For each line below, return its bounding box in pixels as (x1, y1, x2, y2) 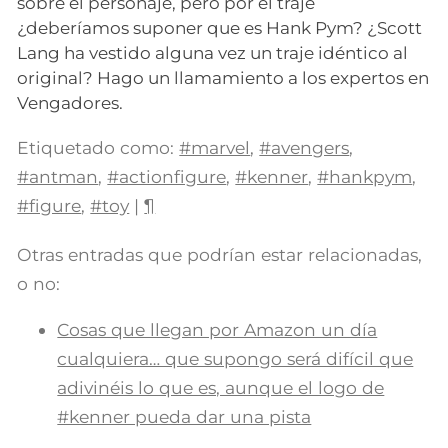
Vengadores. (17, 93, 124, 114)
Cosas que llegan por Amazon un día (57, 319, 378, 341)
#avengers (259, 137, 350, 159)
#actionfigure (107, 166, 227, 188)
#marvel (179, 137, 251, 159)
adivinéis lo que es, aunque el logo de (57, 377, 385, 399)
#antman (17, 166, 99, 188)
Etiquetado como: (17, 137, 175, 159)
